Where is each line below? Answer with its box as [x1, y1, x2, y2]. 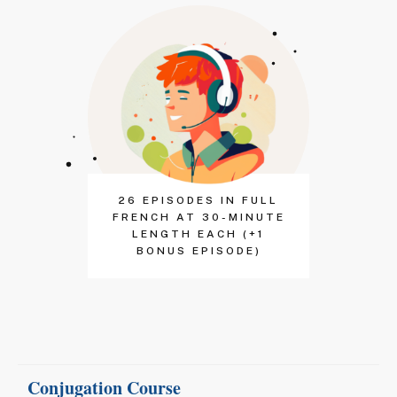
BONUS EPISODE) [136, 244, 261, 257]
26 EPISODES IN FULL [119, 193, 278, 206]
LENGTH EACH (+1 [132, 227, 265, 240]
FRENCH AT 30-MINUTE [112, 210, 285, 223]
